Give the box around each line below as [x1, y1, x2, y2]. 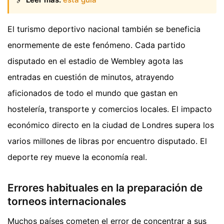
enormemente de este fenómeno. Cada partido [7, 40, 185, 50]
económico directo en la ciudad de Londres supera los [7, 120, 214, 130]
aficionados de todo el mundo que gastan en [7, 88, 177, 98]
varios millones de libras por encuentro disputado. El [7, 136, 207, 146]
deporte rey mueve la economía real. [7, 152, 147, 162]
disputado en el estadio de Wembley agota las [7, 56, 183, 66]
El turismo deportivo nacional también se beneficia [7, 24, 200, 34]
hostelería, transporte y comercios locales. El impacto [7, 104, 212, 114]
